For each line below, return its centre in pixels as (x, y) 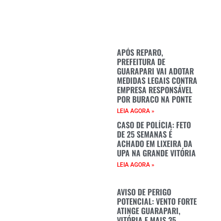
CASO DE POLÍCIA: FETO (154, 125)
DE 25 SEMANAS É (145, 134)
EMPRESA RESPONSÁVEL (155, 90)
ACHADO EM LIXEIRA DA (155, 144)
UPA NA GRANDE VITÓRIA (157, 153)
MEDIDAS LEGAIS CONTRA (157, 80)
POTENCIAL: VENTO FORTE (157, 201)
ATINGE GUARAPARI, (149, 210)
